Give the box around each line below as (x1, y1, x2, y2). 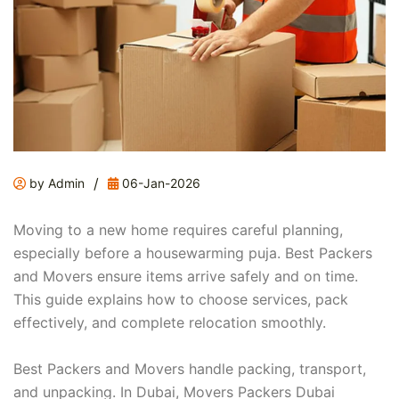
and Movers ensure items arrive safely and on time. (13, 267, 358, 286)
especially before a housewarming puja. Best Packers (13, 244, 372, 263)
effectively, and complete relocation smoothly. (13, 313, 326, 332)
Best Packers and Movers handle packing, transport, (13, 360, 366, 379)
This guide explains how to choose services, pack (13, 290, 348, 309)
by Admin (26, 175, 85, 191)
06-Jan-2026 (118, 175, 200, 191)
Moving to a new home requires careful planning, (13, 221, 343, 240)
